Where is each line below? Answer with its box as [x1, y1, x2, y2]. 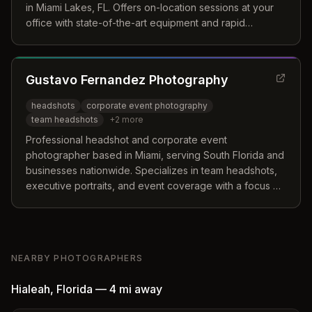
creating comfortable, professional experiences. [26, 195, 248, 207]
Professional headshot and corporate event [26, 134, 227, 146]
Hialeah [11, 282, 50, 296]
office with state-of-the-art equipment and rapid [26, 17, 245, 29]
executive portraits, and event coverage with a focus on [26, 180, 285, 192]
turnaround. [26, 32, 78, 44]
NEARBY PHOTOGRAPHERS [11, 253, 143, 263]
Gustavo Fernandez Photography [26, 72, 228, 87]
